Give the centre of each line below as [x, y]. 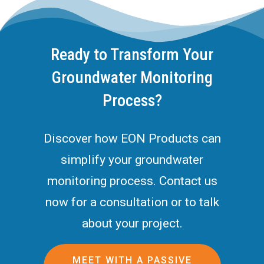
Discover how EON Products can [132, 138]
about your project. [132, 223]
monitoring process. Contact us [132, 181]
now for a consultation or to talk [132, 202]
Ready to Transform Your [132, 54]
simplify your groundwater [132, 159]
